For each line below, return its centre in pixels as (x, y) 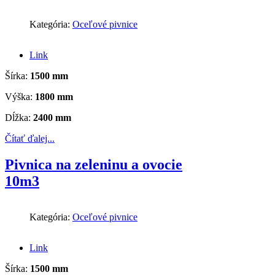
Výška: (20, 97)
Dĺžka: (19, 118)
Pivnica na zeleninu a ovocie (94, 165)
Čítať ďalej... (30, 139)
